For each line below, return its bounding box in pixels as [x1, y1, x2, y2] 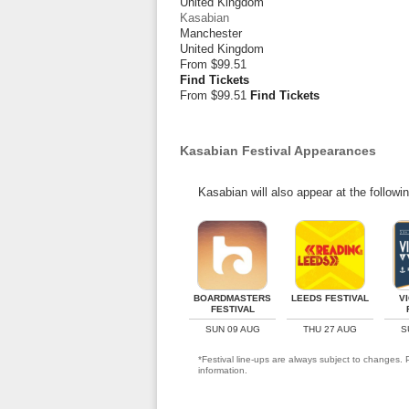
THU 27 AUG [303, 324, 357, 334]
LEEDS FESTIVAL [291, 293, 369, 303]
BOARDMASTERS [194, 293, 271, 303]
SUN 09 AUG [204, 324, 260, 334]
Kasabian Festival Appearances [180, 143, 376, 158]
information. [198, 365, 247, 375]
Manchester [180, 26, 242, 40]
